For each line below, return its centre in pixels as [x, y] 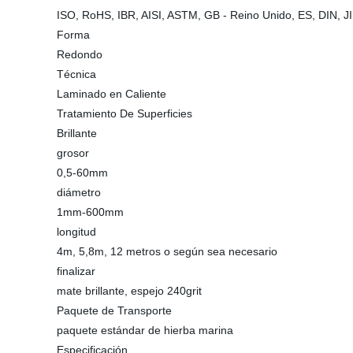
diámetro [79, 192]
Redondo [80, 54]
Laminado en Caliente [111, 94]
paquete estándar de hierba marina [145, 330]
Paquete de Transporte [114, 310]
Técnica [76, 74]
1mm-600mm [90, 212]
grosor [73, 153]
